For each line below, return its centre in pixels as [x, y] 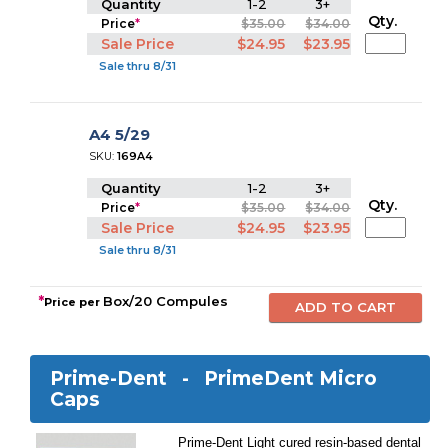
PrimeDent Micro [291, 378]
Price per [74, 302]
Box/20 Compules [166, 301]
